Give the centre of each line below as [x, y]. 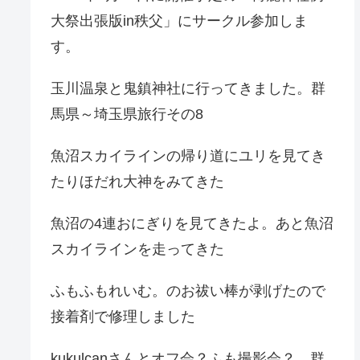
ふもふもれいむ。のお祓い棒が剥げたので [188, 291]
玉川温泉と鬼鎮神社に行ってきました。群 [188, 89]
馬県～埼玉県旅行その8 [127, 115]
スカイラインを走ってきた [138, 250]
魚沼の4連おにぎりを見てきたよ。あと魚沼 [192, 224]
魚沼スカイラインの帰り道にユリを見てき [188, 156]
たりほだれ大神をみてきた [138, 182]
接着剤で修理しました [123, 317]
